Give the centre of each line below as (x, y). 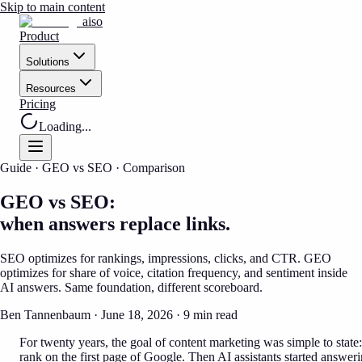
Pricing (38, 104)
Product (39, 36)
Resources (51, 88)
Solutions (48, 62)
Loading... (65, 126)
